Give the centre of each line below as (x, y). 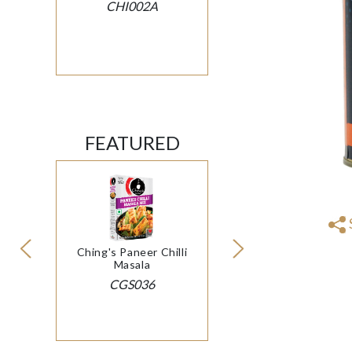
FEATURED (132, 143)
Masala (132, 265)
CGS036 (132, 284)
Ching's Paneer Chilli (132, 252)
